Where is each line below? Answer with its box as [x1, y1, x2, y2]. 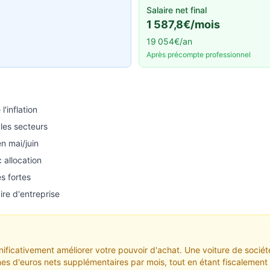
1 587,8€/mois [146, 18, 220, 31]
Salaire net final [146, 5, 207, 15]
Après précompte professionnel [146, 50, 251, 59]
